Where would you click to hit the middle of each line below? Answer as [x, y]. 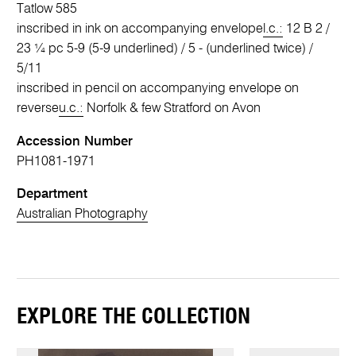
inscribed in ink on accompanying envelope [140, 29]
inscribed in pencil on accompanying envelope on [158, 89]
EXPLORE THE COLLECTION [134, 317]
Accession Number [75, 141]
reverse [38, 109]
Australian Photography [83, 214]
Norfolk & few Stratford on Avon [172, 109]
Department [52, 194]
